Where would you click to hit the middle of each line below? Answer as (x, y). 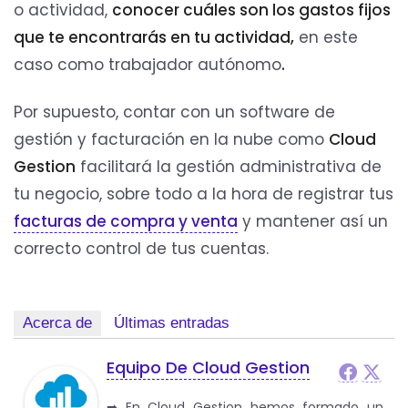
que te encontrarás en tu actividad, (154, 37)
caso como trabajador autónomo (148, 64)
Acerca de (57, 322)
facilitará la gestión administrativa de (229, 166)
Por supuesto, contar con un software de (174, 112)
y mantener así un (313, 221)
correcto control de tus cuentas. (141, 248)
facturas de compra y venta (126, 221)
